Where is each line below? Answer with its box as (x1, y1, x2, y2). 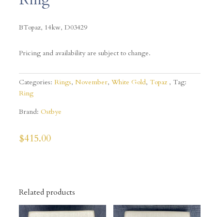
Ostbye (40, 107, 62, 117)
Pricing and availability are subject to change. (18, 48, 151, 58)
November (75, 77, 108, 87)
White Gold (111, 77, 146, 87)
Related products (18, 187, 75, 198)
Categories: (18, 77, 54, 87)
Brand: (18, 107, 41, 117)
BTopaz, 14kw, (18, 23, 64, 32)
